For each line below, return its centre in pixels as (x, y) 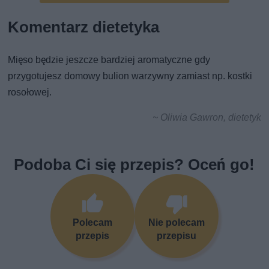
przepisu (176, 236)
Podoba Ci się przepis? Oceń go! (134, 164)
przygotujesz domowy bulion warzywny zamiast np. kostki (130, 76)
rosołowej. (30, 92)
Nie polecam (176, 223)
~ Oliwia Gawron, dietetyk (207, 117)
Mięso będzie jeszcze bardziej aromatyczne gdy (109, 59)
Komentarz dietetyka (84, 27)
